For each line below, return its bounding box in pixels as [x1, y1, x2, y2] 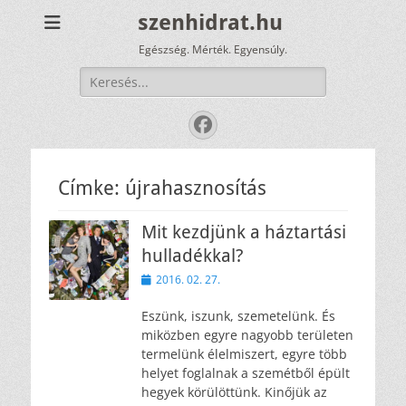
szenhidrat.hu [138, 10, 283, 35]
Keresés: [79, 67, 130, 84]
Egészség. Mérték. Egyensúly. [138, 42, 287, 57]
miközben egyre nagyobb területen [141, 326, 353, 343]
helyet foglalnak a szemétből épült [141, 364, 350, 382]
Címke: [58, 177, 125, 199]
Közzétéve [140, 271, 192, 286]
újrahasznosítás [125, 177, 266, 199]
